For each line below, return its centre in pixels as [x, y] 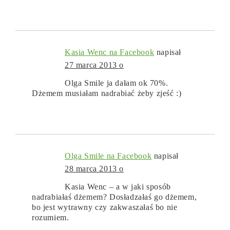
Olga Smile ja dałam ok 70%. [117, 83]
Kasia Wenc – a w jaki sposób [118, 187]
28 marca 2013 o [94, 169]
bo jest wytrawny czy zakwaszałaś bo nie [105, 207]
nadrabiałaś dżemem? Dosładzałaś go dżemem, [114, 197]
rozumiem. [51, 218]
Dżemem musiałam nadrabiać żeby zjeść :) [107, 93]
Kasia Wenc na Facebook [110, 52]
